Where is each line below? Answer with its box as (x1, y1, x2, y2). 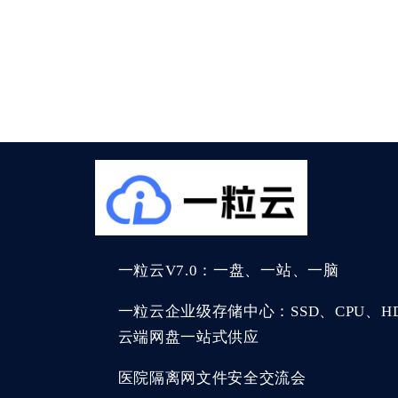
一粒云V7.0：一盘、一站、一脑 (117, 262, 339, 280)
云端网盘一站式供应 (117, 329, 259, 346)
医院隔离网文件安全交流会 (117, 370, 306, 387)
